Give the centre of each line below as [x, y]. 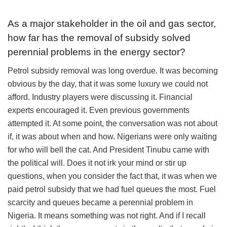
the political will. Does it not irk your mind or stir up [97, 163]
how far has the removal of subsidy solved [99, 37]
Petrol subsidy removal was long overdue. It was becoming [113, 70]
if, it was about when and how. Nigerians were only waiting [112, 136]
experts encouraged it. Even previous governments [99, 110]
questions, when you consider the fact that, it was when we [112, 176]
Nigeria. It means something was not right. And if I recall [107, 215]
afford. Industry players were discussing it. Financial [100, 97]
